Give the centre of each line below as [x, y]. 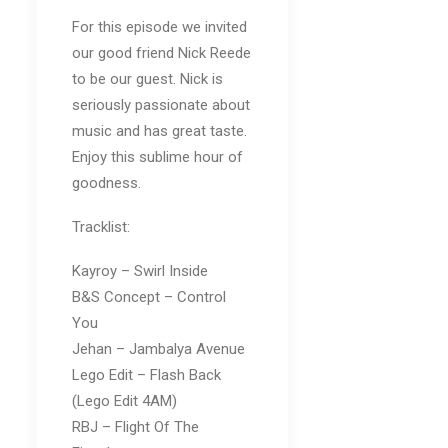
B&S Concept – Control [149, 297]
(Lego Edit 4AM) [124, 401]
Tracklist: [101, 227]
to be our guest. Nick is [147, 79]
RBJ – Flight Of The [135, 427]
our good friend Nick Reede [161, 53]
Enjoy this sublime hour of [157, 157]
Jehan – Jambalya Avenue [158, 349]
